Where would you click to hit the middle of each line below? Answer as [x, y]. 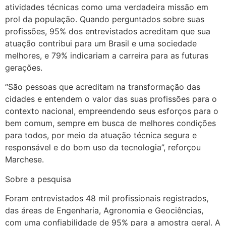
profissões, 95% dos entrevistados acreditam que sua [108, 31]
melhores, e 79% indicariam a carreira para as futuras [107, 55]
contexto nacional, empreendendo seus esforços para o [112, 111]
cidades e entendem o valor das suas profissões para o [111, 99]
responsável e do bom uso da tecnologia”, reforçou [103, 148]
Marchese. [24, 160]
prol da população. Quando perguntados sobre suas [105, 19]
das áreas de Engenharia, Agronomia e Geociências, [104, 211]
